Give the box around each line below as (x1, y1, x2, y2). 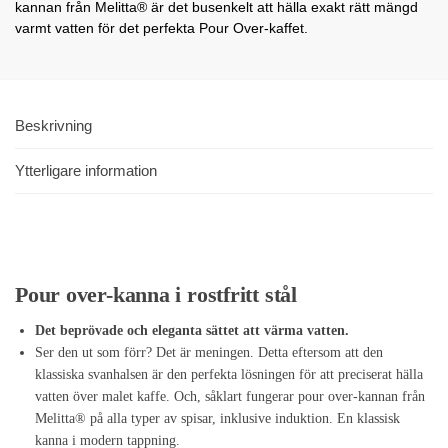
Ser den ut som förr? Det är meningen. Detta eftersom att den (35, 344, 383, 360)
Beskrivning (15, 116, 92, 134)
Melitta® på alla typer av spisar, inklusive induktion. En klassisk (35, 410, 400, 426)
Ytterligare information (15, 162, 157, 180)
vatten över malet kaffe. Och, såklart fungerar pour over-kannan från (35, 388, 425, 404)
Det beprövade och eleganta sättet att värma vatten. (35, 322, 349, 338)
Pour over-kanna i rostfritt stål (15, 281, 297, 307)
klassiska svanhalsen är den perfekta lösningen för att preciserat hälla (35, 366, 423, 382)
